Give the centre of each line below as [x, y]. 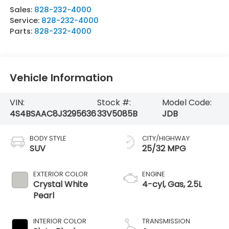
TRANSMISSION [166, 221]
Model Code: [187, 103]
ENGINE [154, 174]
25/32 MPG [164, 149]
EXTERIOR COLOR [60, 174]
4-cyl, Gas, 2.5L [172, 185]
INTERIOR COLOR [60, 221]
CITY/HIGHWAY [166, 139]
